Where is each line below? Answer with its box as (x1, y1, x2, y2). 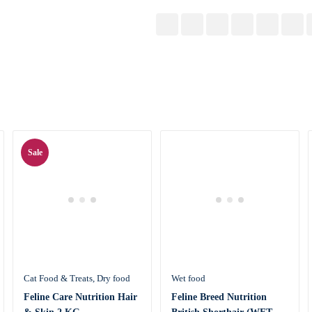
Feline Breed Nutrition (171, 292, 267, 302)
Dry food (97, 273, 130, 283)
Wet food (171, 273, 205, 283)
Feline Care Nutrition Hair (24, 292, 137, 302)
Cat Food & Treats (24, 273, 93, 283)
